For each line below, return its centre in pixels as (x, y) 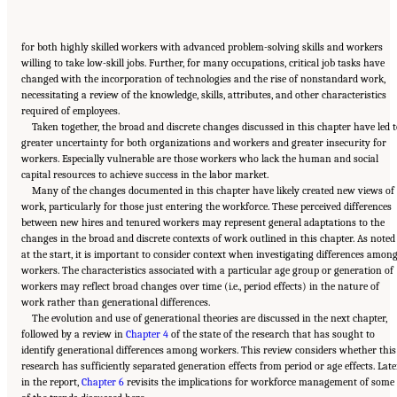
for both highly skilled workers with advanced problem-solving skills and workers (202, 47)
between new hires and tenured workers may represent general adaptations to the (203, 223)
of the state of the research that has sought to (272, 335)
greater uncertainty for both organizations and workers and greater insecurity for (204, 143)
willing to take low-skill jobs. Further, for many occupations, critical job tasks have (203, 63)
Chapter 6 (103, 382)
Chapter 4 (147, 335)
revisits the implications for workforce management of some (259, 382)
